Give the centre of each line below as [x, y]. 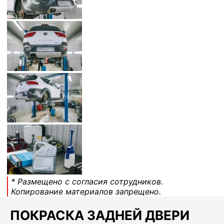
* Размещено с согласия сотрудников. [87, 182]
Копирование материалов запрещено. [86, 192]
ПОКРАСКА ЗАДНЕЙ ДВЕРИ [100, 215]
